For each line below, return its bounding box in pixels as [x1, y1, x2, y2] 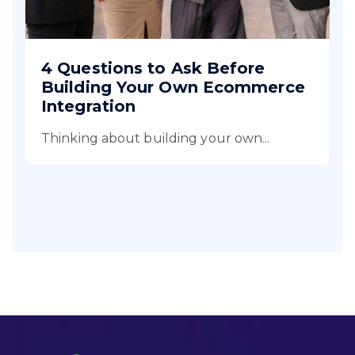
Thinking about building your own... [41, 130, 270, 146]
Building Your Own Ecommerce [41, 77, 305, 97]
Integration [41, 96, 136, 116]
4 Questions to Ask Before [41, 58, 265, 78]
